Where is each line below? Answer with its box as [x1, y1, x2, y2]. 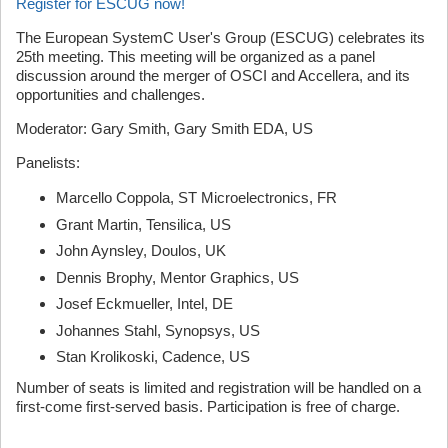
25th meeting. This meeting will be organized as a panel [16, 48, 375, 65]
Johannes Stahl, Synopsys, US [56, 321, 260, 339]
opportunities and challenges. [16, 86, 205, 103]
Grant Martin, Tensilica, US [56, 215, 231, 233]
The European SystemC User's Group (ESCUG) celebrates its [16, 29, 425, 46]
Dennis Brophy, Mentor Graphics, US [56, 268, 299, 286]
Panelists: [16, 154, 80, 171]
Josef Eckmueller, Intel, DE [56, 295, 233, 312]
